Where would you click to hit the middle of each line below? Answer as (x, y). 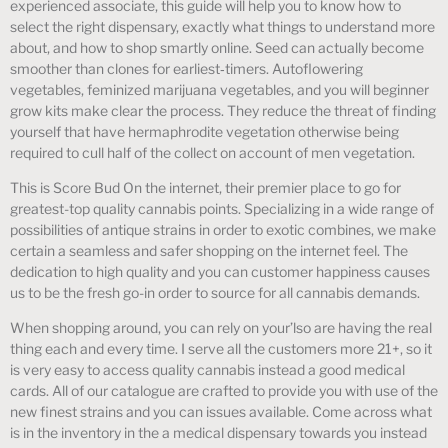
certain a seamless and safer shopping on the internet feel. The (209, 251)
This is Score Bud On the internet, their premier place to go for (205, 188)
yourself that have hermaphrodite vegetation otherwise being (204, 131)
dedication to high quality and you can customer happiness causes (220, 272)
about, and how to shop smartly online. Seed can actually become (217, 47)
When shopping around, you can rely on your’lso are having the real (221, 328)
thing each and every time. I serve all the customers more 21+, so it (221, 349)
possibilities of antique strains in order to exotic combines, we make (223, 230)
